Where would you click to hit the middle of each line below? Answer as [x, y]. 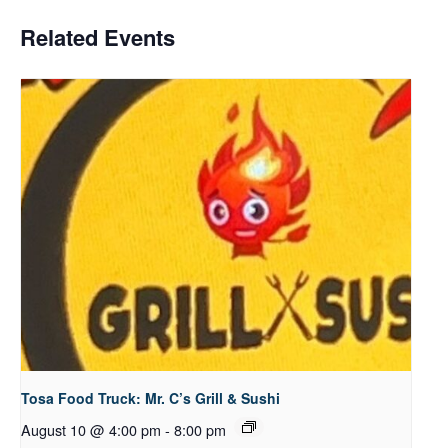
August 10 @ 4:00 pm [91, 430]
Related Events [97, 37]
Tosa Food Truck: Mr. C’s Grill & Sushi [150, 398]
